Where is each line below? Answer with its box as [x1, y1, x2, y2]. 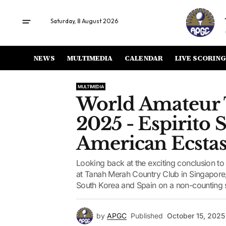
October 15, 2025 [167, 211, 225, 220]
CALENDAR [125, 52, 163, 63]
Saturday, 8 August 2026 [50, 17, 118, 25]
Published [131, 211, 163, 220]
